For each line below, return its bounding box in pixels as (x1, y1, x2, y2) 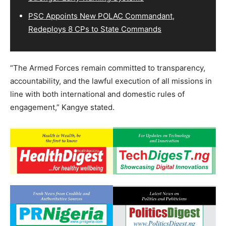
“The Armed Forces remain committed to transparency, (10, 63, 205, 73)
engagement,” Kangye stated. (10, 102, 115, 112)
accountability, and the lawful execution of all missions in (10, 76, 212, 86)
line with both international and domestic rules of (10, 89, 185, 99)
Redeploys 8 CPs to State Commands (28, 24, 161, 34)
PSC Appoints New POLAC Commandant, (28, 11, 175, 21)
